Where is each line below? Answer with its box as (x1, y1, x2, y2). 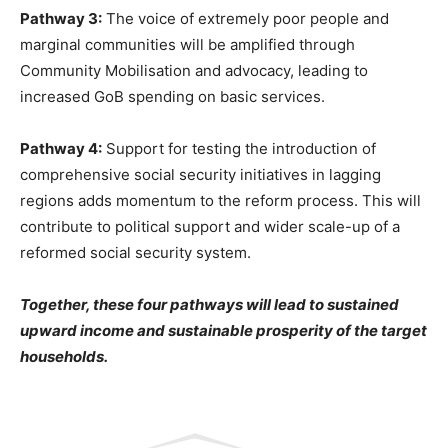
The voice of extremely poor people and (102, 9, 389, 28)
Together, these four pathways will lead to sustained (20, 295, 399, 314)
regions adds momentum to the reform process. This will (20, 191, 421, 210)
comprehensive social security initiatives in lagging (20, 165, 381, 184)
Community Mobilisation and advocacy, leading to (20, 61, 368, 80)
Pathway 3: (20, 9, 102, 28)
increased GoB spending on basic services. (20, 87, 325, 106)
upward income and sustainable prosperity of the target (20, 321, 427, 340)
